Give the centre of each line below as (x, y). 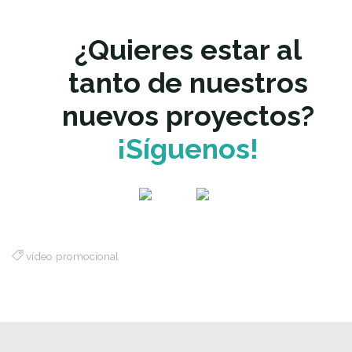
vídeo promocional (73, 256)
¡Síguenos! (188, 148)
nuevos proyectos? (188, 115)
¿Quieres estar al (188, 49)
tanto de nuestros (188, 82)
